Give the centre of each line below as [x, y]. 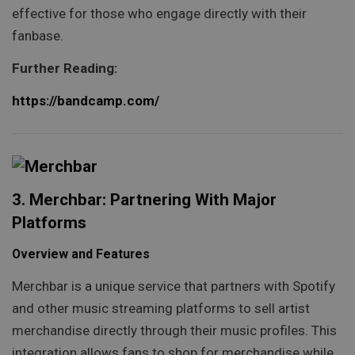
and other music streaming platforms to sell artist [161, 308]
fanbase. [38, 35]
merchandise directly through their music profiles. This [174, 330]
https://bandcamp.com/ [86, 101]
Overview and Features [81, 254]
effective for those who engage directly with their [159, 13]
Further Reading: [65, 69]
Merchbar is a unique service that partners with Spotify [174, 286]
